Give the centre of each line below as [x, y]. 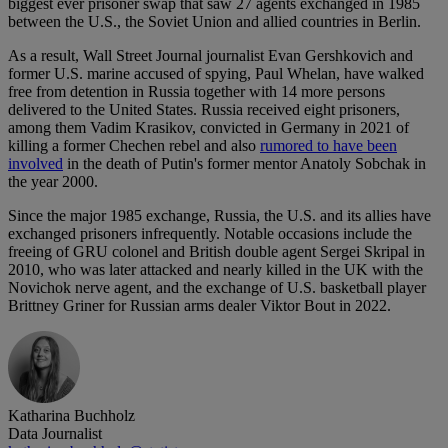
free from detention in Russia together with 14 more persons [196, 92]
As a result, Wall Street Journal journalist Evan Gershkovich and [210, 56]
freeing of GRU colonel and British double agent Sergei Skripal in [216, 252]
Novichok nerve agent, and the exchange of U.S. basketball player [217, 288]
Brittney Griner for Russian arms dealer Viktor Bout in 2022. [199, 306]
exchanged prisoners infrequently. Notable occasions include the [210, 234]
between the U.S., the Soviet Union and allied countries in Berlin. [214, 22]
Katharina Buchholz [71, 416]
